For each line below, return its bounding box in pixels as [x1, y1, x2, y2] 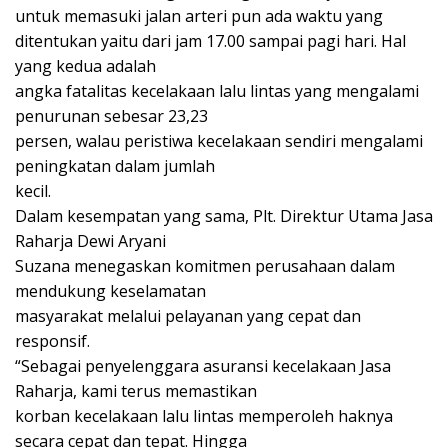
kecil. [15, 179, 51, 202]
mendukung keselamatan [15, 279, 206, 302]
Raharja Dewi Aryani [15, 229, 166, 252]
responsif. [15, 329, 90, 352]
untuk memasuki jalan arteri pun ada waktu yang [15, 4, 383, 27]
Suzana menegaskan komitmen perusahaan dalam [15, 254, 395, 277]
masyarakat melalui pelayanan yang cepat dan [15, 304, 361, 327]
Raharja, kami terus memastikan [15, 379, 257, 402]
